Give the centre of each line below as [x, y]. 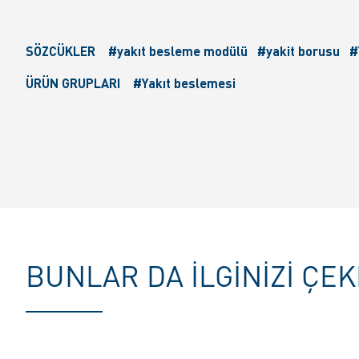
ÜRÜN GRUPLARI [73, 83]
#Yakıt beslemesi [184, 83]
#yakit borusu [300, 51]
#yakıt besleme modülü [179, 51]
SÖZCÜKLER [61, 51]
